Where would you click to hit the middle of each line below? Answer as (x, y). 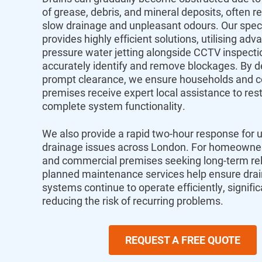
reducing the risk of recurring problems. (133, 201)
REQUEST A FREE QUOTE (182, 240)
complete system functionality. (114, 106)
